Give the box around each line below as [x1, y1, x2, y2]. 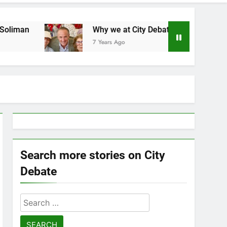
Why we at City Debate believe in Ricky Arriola [33, 25, 200, 34]
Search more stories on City [20, 148, 165, 162]
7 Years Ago [33, 37, 66, 47]
